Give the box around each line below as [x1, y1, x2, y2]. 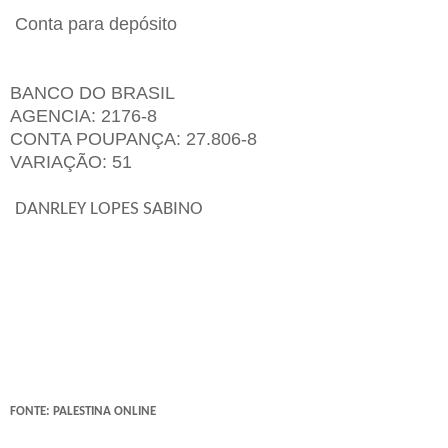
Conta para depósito [15, 14, 177, 35]
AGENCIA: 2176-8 [10, 106, 157, 127]
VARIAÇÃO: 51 [10, 152, 132, 173]
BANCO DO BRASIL [10, 83, 175, 104]
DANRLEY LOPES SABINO [15, 200, 203, 220]
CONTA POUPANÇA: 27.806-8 [10, 129, 257, 150]
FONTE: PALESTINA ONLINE [10, 405, 156, 419]
